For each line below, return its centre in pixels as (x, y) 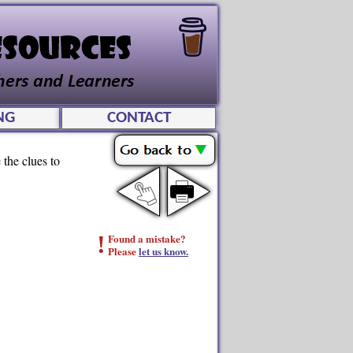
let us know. (163, 251)
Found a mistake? (147, 238)
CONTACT (139, 118)
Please (123, 251)
